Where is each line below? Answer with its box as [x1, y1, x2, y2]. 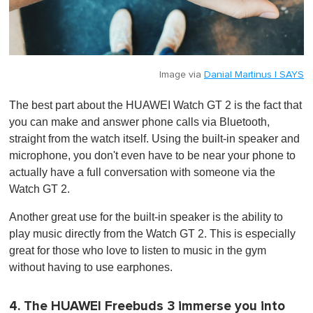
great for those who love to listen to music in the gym [9, 245, 266, 257]
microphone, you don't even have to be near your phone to [9, 150, 296, 162]
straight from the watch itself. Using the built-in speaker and [9, 133, 300, 145]
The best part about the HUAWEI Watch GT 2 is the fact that [9, 99, 302, 112]
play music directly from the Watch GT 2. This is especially [9, 228, 296, 240]
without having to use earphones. [9, 261, 175, 274]
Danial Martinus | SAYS [204, 70, 304, 80]
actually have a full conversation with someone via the [9, 166, 275, 179]
